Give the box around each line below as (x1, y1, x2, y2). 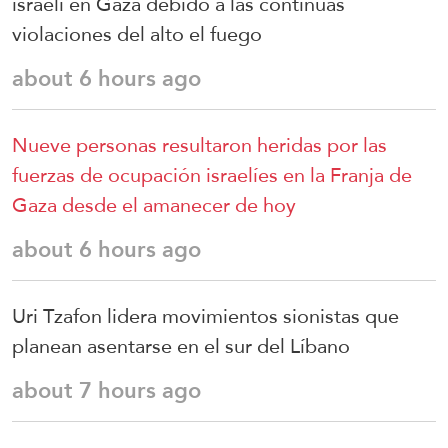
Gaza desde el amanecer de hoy (12, 186, 296, 225)
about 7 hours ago (12, 370, 201, 412)
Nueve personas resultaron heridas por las (12, 126, 387, 165)
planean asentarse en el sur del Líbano (12, 327, 350, 366)
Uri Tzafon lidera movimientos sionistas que (12, 297, 399, 336)
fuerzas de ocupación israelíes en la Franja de (12, 156, 412, 195)
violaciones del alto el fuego (12, 15, 262, 54)
